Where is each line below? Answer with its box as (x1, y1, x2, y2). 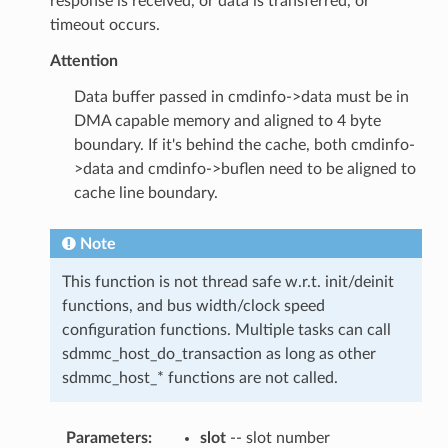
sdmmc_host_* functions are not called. (61, 369, 338, 386)
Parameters (65, 429, 148, 446)
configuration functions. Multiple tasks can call (61, 321, 391, 338)
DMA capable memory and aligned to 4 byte (73, 112, 381, 129)
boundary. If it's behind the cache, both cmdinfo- (73, 136, 415, 153)
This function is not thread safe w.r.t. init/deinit (61, 273, 394, 290)
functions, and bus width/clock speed (61, 297, 325, 314)
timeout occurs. (49, 16, 160, 33)
